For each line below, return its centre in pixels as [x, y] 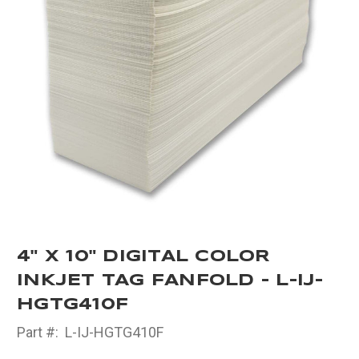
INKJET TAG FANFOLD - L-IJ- [170, 280]
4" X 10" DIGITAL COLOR [144, 256]
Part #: [38, 332]
